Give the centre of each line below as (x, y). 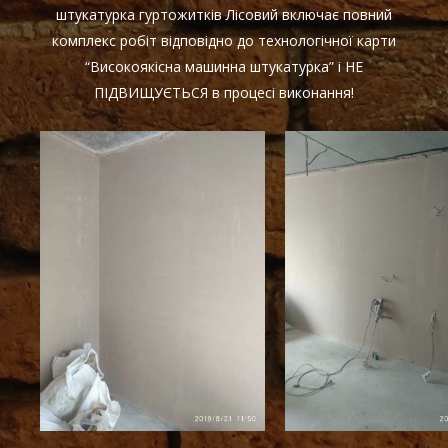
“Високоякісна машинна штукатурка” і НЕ (223, 67)
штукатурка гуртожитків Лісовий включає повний (223, 15)
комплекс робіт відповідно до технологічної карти (223, 41)
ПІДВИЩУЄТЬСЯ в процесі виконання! (223, 93)
